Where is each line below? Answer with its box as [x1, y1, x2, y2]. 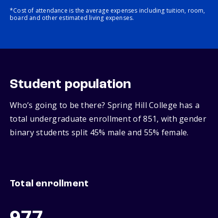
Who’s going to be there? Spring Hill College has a [10, 100, 200, 111]
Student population [10, 78, 131, 92]
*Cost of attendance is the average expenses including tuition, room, [10, 6, 205, 15]
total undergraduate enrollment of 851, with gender [10, 113, 206, 125]
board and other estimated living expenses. [10, 14, 134, 22]
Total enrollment [10, 179, 89, 189]
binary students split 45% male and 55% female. [10, 127, 189, 138]
